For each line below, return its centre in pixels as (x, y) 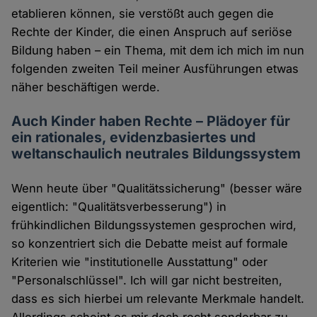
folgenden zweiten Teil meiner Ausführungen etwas (155, 69)
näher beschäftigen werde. (86, 87)
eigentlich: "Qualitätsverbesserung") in (119, 207)
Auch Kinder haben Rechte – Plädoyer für (151, 121)
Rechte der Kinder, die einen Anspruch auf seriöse (152, 32)
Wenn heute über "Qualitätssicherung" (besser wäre (157, 189)
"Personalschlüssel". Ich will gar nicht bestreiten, (147, 281)
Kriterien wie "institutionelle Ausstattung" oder (140, 262)
